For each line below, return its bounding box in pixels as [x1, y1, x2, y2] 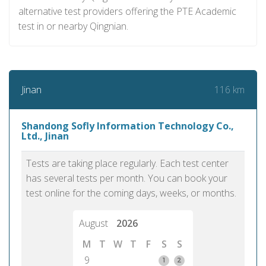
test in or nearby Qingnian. [18, 20, 128, 33]
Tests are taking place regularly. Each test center [26, 157, 229, 170]
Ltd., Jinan [21, 129, 69, 142]
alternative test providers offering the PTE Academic [18, 5, 236, 18]
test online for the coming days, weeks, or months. [26, 186, 236, 199]
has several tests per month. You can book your [26, 172, 227, 185]
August [79, 217, 110, 230]
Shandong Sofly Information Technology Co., [21, 119, 234, 132]
